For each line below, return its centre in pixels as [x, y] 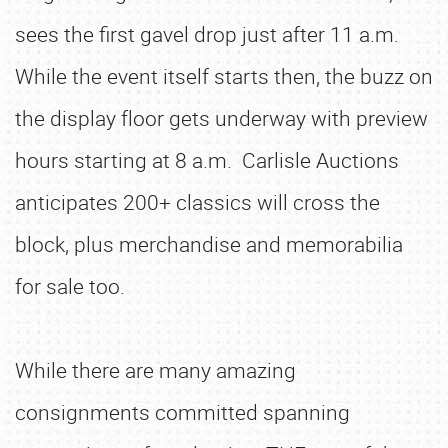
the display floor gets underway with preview [221, 118]
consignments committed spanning [182, 412]
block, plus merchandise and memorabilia [209, 244]
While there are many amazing [155, 370]
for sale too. [72, 286]
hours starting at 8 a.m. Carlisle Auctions [207, 160]
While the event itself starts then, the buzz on [224, 76]
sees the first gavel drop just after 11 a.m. [209, 34]
